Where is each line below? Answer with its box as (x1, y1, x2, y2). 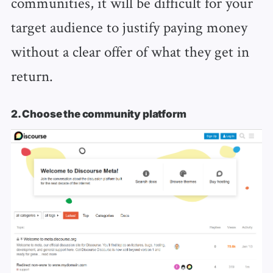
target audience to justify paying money (10, 16, 247, 37)
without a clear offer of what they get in (10, 41, 249, 61)
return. (10, 65, 53, 85)
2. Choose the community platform (10, 107, 186, 120)
